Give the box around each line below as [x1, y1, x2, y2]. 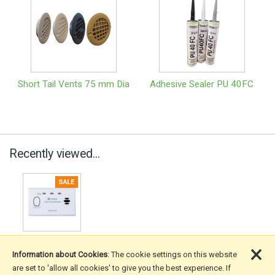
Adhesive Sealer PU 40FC [150, 78, 254, 90]
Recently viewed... [9, 146, 100, 161]
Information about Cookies [12, 250, 107, 259]
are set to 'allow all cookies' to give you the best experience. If [12, 263, 231, 273]
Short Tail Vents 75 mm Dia [17, 78, 130, 90]
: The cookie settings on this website [107, 250, 237, 259]
